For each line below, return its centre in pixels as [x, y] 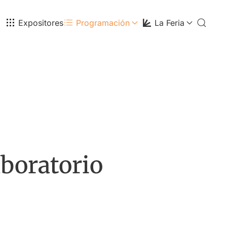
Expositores [41, 23]
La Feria [169, 23]
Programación [103, 23]
